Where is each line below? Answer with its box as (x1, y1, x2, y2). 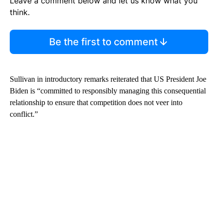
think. (10, 7, 30, 17)
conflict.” (10, 109, 38, 118)
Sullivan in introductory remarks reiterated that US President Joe (10, 74, 206, 83)
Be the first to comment (49, 36, 158, 48)
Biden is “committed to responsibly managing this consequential (10, 86, 206, 95)
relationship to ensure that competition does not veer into (10, 98, 182, 107)
